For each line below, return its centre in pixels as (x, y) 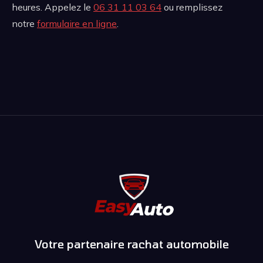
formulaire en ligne (77, 24)
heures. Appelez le (53, 7)
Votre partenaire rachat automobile (131, 244)
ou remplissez (192, 7)
